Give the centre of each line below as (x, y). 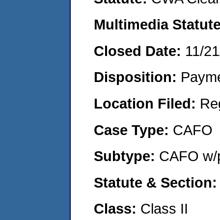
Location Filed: (147, 103)
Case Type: (133, 130)
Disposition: (137, 77)
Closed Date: (139, 51)
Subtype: (126, 156)
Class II (164, 209)
